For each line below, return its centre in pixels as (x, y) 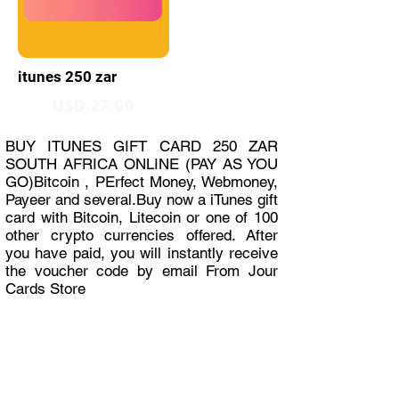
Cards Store (45, 289)
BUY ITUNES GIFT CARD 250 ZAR (142, 146)
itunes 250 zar (67, 77)
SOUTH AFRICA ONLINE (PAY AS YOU (142, 164)
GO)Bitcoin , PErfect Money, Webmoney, (142, 182)
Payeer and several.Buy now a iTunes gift (142, 199)
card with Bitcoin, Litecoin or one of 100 (142, 217)
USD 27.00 (94, 106)
